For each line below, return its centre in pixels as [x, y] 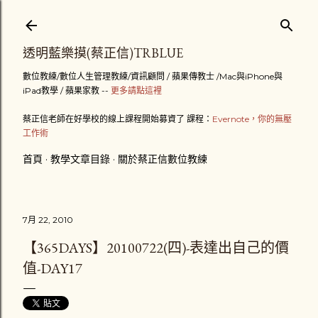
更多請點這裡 [136, 91]
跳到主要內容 [159, 18]
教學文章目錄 [80, 159]
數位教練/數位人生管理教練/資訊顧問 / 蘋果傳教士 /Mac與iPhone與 [153, 76]
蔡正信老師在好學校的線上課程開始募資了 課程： [117, 119]
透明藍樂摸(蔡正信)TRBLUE [103, 53]
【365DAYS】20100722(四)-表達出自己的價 [156, 248]
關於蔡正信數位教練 [163, 159]
